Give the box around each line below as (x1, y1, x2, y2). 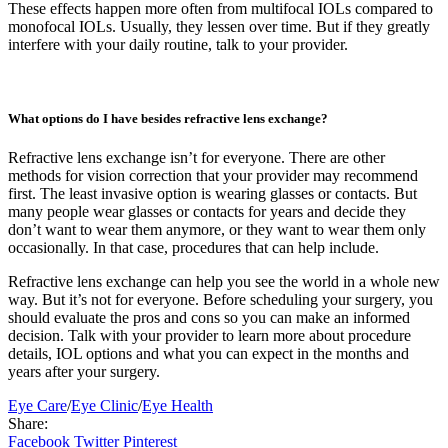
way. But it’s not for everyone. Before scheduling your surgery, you (8, 290, 433, 308)
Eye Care (8, 396, 67, 414)
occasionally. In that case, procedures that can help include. (8, 238, 379, 256)
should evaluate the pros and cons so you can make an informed (8, 308, 410, 326)
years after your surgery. (8, 362, 160, 380)
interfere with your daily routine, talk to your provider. (8, 36, 348, 54)
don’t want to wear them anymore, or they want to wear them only (8, 220, 426, 238)
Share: (8, 414, 48, 432)
